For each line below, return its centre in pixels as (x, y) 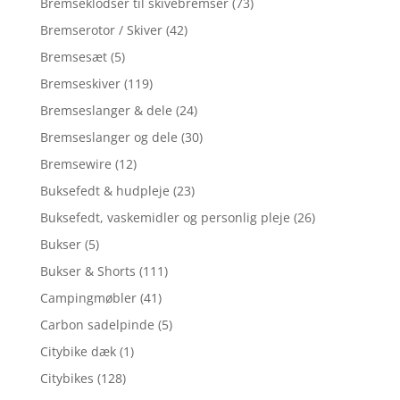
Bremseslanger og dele (108, 137)
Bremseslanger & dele (106, 110)
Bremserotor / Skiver (101, 29)
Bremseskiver (80, 83)
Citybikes (67, 378)
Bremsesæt (73, 56)
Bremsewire (75, 163)
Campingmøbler (88, 297)
